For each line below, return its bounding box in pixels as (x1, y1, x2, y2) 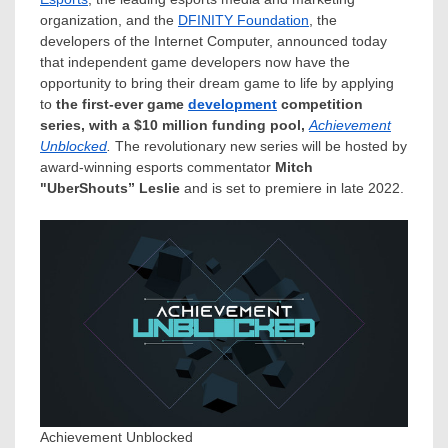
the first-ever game (56, 95, 188, 112)
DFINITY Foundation (178, 11, 309, 28)
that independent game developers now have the (40, 53, 350, 70)
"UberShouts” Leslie (40, 179, 184, 196)
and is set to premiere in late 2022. (184, 179, 404, 196)
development (188, 95, 277, 112)
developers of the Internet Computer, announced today (40, 32, 387, 49)
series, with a (40, 116, 134, 133)
